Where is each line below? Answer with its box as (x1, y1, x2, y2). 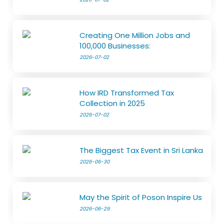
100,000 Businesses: (79, 40, 151, 51)
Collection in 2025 (79, 98, 145, 109)
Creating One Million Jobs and (79, 30, 190, 41)
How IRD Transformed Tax (79, 87, 174, 98)
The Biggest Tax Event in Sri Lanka (79, 145, 203, 156)
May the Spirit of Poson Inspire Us (79, 192, 202, 203)
